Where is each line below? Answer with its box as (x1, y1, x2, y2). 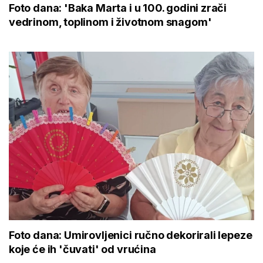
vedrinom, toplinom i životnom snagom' (9, 15, 212, 28)
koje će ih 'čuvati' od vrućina (9, 242, 156, 255)
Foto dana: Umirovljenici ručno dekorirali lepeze (9, 228, 252, 241)
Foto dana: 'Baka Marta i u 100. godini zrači (9, 1, 227, 14)
